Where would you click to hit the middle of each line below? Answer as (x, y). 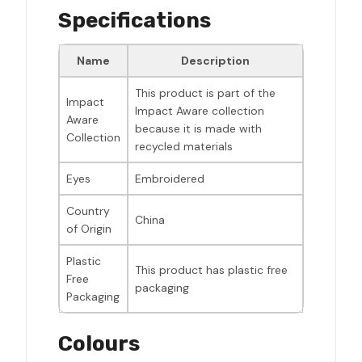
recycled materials (184, 147)
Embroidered (170, 179)
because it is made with (198, 129)
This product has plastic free (211, 270)
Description (215, 61)
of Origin (89, 229)
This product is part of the (205, 93)
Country (88, 211)
